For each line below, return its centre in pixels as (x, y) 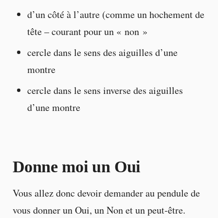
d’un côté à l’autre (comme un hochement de (116, 15)
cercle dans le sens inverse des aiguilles (105, 91)
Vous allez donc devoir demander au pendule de (106, 193)
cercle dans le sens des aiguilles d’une (102, 53)
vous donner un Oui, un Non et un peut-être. (99, 210)
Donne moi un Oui (76, 167)
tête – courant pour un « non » (87, 32)
